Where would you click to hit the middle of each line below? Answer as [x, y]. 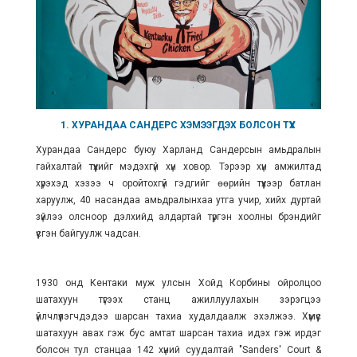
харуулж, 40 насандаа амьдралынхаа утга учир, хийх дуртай [178, 200]
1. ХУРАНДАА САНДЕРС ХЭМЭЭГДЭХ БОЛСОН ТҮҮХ [178, 125]
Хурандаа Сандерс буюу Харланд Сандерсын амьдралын [178, 149]
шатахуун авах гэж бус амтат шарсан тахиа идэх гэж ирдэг [178, 333]
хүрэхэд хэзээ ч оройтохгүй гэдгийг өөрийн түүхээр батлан [178, 183]
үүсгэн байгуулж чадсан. [88, 233]
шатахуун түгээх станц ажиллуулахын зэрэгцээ [178, 299]
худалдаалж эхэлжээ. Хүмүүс [255, 316]
